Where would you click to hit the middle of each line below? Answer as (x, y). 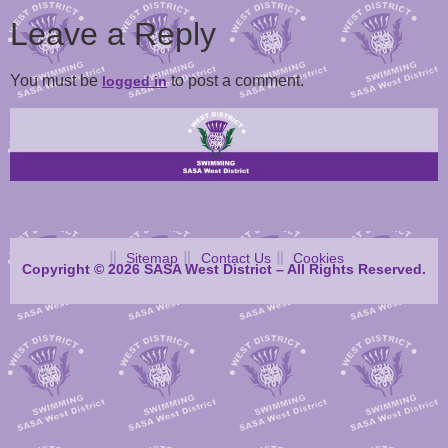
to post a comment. (235, 81)
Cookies (319, 257)
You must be (56, 81)
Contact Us (235, 257)
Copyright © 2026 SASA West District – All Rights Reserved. (224, 268)
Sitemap (152, 257)
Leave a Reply (113, 34)
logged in (134, 81)
